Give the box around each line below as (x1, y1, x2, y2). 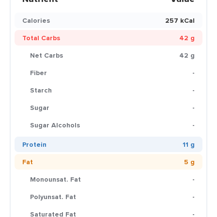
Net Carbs (30, 50, 63, 60)
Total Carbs (22, 33, 60, 43)
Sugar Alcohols (30, 120, 80, 130)
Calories (22, 15, 50, 25)
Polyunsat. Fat (30, 192, 76, 201)
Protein (22, 139, 46, 149)
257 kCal (165, 15, 195, 25)
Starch (30, 85, 52, 95)
